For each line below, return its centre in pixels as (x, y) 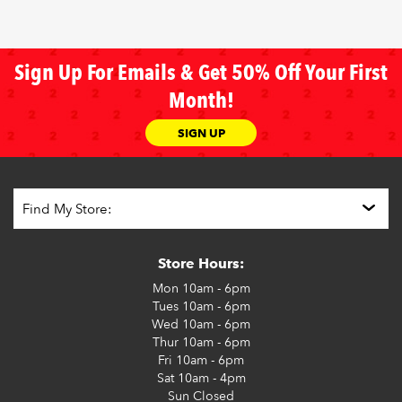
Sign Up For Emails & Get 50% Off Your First (201, 73)
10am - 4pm (210, 378)
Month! (201, 101)
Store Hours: (201, 263)
